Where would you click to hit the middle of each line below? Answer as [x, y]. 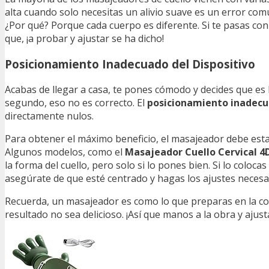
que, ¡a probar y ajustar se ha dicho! [84, 39]
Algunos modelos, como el [65, 152]
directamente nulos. [49, 116]
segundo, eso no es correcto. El [76, 102]
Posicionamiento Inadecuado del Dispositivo [130, 64]
